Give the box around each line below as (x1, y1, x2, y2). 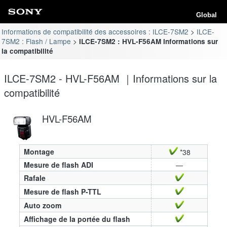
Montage (24, 146, 54, 157)
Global (196, 11, 217, 19)
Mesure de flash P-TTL (24, 186, 101, 197)
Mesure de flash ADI (24, 159, 93, 170)
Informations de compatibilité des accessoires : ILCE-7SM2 (2, 26, 189, 36)
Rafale (24, 172, 46, 183)
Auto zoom (24, 200, 61, 210)
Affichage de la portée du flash (24, 213, 130, 224)
